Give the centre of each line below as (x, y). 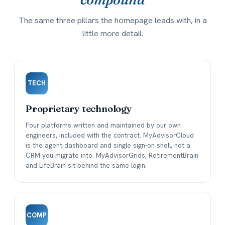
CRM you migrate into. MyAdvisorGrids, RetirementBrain (112, 155)
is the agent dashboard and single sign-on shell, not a (108, 145)
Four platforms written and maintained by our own (103, 125)
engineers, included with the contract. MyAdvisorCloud (110, 135)
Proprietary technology (79, 109)
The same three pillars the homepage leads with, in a (113, 20)
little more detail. (113, 33)
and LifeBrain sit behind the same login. (86, 165)
